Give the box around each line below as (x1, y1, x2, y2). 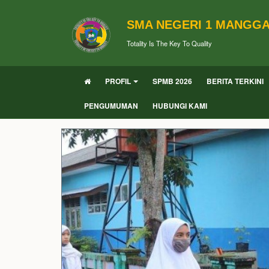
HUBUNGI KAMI (153, 100, 207, 111)
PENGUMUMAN (84, 100, 138, 111)
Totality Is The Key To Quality (127, 38, 212, 48)
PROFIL (105, 76, 131, 86)
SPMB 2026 (153, 76, 192, 86)
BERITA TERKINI (207, 76, 264, 86)
